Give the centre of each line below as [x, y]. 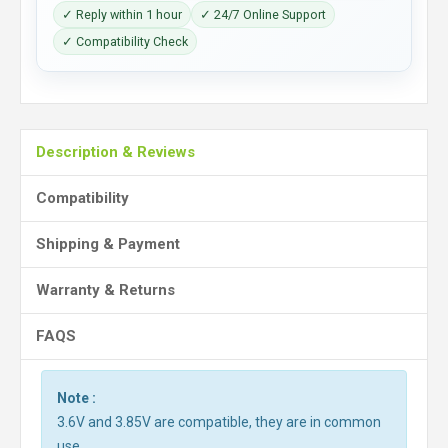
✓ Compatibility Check [125, 41]
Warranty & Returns [105, 290]
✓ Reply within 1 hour [122, 14]
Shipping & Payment [108, 244]
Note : [76, 398]
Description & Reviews [115, 152]
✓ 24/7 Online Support [263, 14]
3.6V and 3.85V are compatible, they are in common [219, 422]
